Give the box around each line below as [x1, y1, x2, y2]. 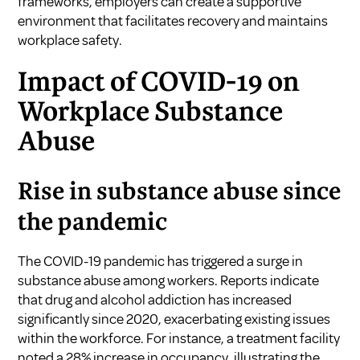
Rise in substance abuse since [18, 181, 342, 204]
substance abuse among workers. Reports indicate [18, 271, 320, 289]
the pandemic [18, 211, 168, 235]
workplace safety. [18, 31, 123, 49]
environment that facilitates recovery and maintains [18, 11, 329, 30]
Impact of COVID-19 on [18, 70, 301, 96]
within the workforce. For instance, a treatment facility [18, 329, 341, 347]
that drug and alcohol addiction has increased [18, 290, 292, 309]
